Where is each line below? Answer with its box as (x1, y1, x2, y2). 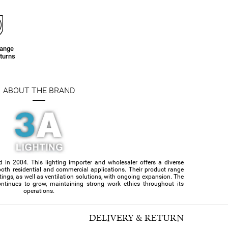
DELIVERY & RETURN (89, 212, 184, 223)
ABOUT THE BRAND (3, 85, 75, 95)
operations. (23, 187, 54, 194)
